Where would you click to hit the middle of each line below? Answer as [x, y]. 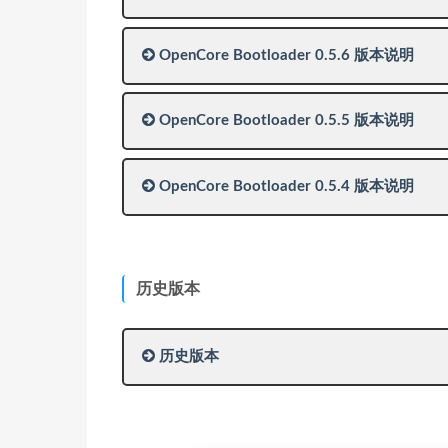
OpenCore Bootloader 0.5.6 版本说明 [284, 55]
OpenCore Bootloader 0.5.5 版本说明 [284, 120]
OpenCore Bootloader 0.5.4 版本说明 [284, 186]
